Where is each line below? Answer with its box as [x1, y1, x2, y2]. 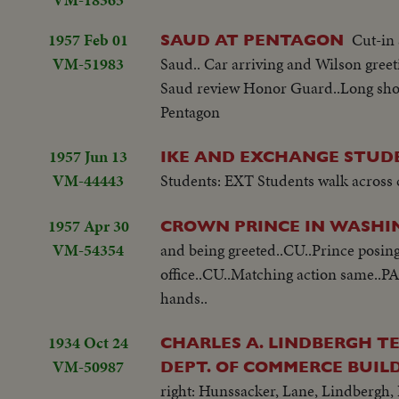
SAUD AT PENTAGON [160, 30, 344, 50]
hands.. [160, 286, 208, 309]
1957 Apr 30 [47, 214, 129, 237]
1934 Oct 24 [48, 331, 128, 354]
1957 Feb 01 [48, 28, 128, 52]
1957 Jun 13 [49, 145, 127, 168]
